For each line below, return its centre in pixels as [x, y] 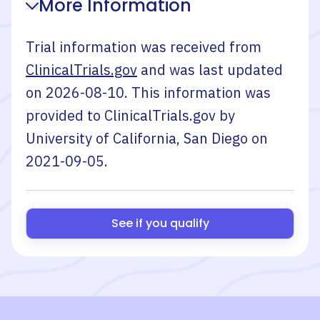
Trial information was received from [144, 47]
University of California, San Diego [137, 138]
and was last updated [212, 70]
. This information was [197, 92]
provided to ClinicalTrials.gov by [130, 115]
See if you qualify [160, 223]
